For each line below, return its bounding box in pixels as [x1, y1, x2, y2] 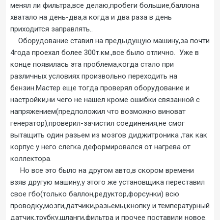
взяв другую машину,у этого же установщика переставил [10, 177, 205, 187]
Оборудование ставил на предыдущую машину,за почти [10, 36, 210, 45]
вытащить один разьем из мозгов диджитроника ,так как [10, 130, 207, 139]
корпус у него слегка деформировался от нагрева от [10, 142, 191, 151]
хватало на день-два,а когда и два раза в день [10, 12, 172, 22]
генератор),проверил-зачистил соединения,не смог [10, 118, 185, 128]
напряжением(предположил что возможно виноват [10, 107, 186, 116]
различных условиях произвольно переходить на [10, 71, 177, 81]
